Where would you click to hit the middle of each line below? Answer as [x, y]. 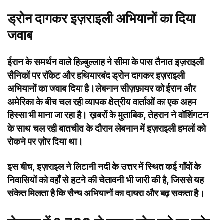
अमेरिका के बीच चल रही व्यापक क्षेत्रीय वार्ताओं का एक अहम [102, 102]
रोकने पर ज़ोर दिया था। [45, 141]
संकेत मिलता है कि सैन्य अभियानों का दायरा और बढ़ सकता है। [106, 193]
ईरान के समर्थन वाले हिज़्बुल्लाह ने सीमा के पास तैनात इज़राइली [106, 62]
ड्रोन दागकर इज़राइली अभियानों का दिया [101, 18]
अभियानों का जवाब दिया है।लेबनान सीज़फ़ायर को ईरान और [102, 88]
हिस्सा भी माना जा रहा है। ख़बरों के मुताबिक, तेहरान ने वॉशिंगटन [108, 115]
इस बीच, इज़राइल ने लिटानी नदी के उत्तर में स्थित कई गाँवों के [104, 166]
